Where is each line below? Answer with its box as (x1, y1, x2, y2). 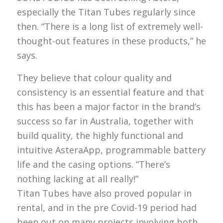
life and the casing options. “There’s (16, 158, 170, 170)
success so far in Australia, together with (16, 114, 193, 127)
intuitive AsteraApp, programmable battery (16, 143, 206, 156)
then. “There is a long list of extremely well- (16, 20, 203, 33)
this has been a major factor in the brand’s (16, 100, 201, 112)
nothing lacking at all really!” (16, 172, 138, 185)
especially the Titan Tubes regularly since (16, 6, 196, 18)
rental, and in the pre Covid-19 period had (16, 201, 197, 214)
